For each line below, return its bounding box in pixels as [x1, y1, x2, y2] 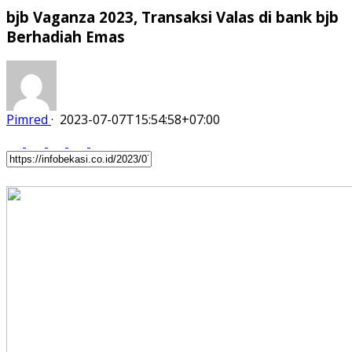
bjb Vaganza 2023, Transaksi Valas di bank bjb [6, 6, 339, 27]
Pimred [6, 111, 48, 129]
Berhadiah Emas [6, 26, 125, 46]
